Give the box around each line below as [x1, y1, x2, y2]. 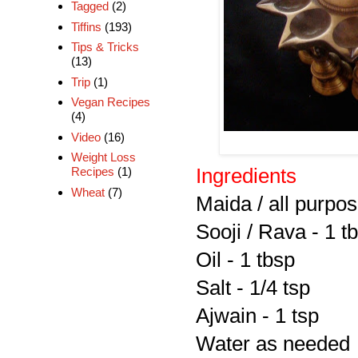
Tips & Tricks [70, 40, 139, 54]
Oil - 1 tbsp [196, 248, 295, 271]
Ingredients [196, 164, 296, 187]
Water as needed [196, 332, 350, 355]
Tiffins [70, 19, 101, 34]
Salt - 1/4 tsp [196, 276, 310, 299]
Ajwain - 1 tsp [196, 304, 319, 327]
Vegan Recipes [70, 95, 150, 109]
